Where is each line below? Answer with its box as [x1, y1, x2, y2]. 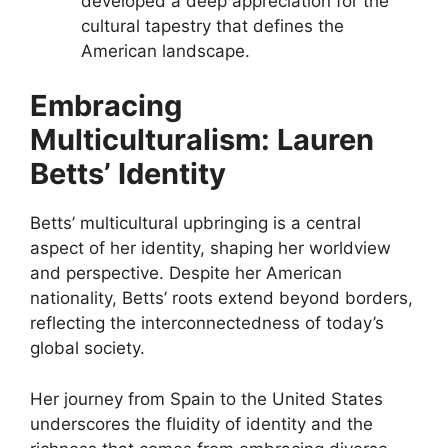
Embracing [30, 88, 182, 124]
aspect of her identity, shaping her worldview [30, 238, 391, 259]
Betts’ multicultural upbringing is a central [30, 213, 361, 234]
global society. [30, 338, 145, 359]
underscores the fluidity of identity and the [30, 413, 373, 434]
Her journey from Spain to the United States [30, 388, 383, 409]
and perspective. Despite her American [30, 263, 342, 284]
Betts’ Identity [30, 156, 226, 192]
